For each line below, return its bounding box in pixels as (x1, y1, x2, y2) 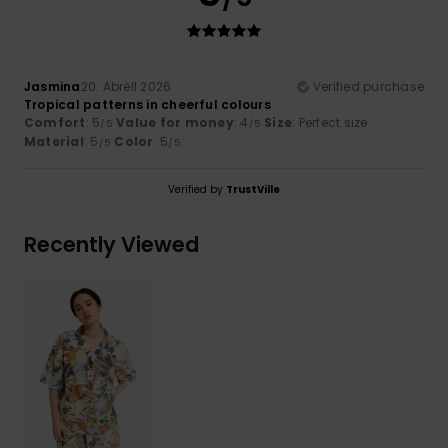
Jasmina (24, 77, 81, 95)
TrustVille (226, 181, 280, 197)
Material (24, 132, 84, 150)
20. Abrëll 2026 (80, 77, 172, 95)
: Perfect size (292, 113, 368, 131)
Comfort (24, 113, 86, 131)
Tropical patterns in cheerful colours (24, 95, 271, 113)
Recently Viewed (24, 229, 199, 259)
